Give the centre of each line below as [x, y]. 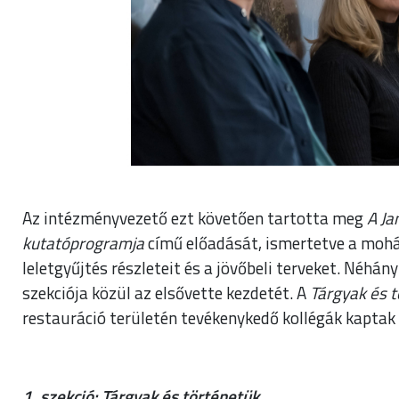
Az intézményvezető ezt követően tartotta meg [195, 217]
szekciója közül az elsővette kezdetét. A [166, 292]
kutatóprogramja [83, 242]
